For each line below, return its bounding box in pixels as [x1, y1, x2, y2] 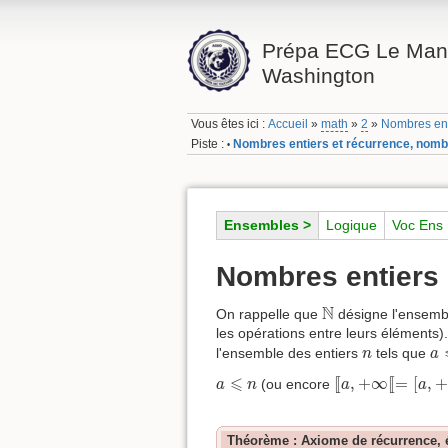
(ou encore [257, 376, 335, 393]
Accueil [268, 117, 309, 132]
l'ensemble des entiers [216, 345, 362, 362]
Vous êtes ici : [191, 117, 269, 132]
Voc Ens [392, 217, 443, 234]
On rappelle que [216, 306, 322, 323]
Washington [261, 64, 375, 87]
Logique [326, 217, 377, 234]
